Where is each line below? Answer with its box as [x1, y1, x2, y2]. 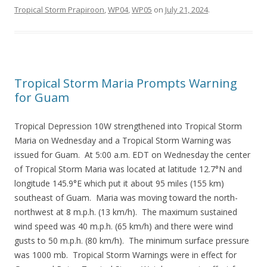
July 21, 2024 [165, 4, 208, 15]
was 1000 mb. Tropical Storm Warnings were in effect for [14, 249, 237, 260]
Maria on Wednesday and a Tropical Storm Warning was [14, 135, 231, 146]
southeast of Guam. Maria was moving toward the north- [14, 192, 238, 203]
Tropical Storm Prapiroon [14, 4, 104, 15]
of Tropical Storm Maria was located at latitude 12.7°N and [14, 163, 242, 175]
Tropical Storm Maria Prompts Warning [14, 75, 237, 91]
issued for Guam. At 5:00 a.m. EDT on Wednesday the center [14, 149, 250, 160]
